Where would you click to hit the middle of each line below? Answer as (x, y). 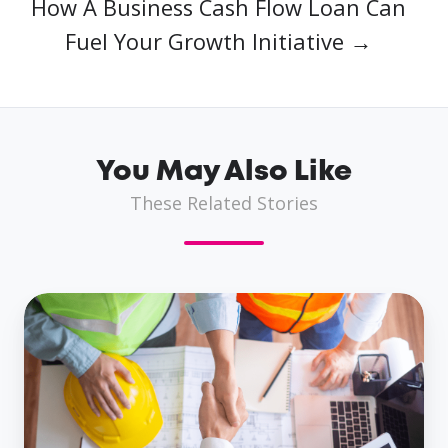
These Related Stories (224, 202)
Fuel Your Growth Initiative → (218, 41)
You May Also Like (224, 172)
